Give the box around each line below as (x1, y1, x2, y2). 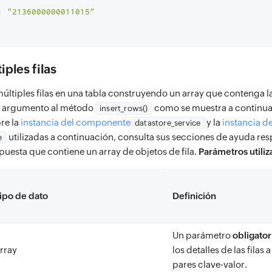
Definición (172, 191, 216, 201)
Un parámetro (172, 230, 233, 240)
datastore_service (135, 118, 201, 127)
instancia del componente (21, 117, 131, 127)
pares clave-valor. (172, 259, 247, 270)
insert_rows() (100, 104, 148, 113)
